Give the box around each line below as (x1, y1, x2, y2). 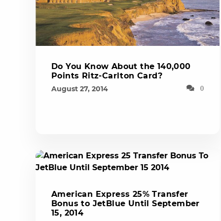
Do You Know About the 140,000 (51, 62, 191, 71)
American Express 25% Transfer (51, 189, 188, 199)
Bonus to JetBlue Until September (51, 199, 200, 208)
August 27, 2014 (51, 84, 108, 93)
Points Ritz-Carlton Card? (51, 71, 162, 80)
